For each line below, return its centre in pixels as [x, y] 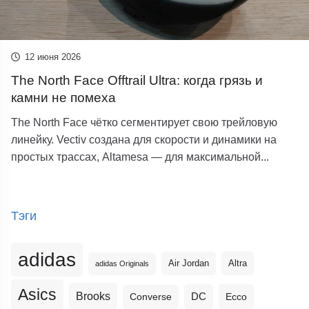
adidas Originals [122, 264]
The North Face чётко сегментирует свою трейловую [144, 122]
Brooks [93, 296]
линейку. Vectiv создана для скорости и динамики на [144, 140]
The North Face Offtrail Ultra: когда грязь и [137, 81]
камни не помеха [64, 98]
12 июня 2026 [52, 57]
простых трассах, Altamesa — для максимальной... [140, 157]
